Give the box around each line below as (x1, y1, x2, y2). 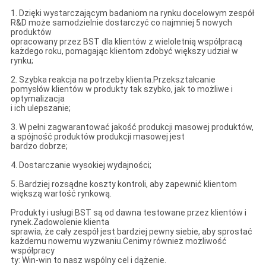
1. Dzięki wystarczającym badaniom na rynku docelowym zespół (10, 8, 254, 18)
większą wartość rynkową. (10, 188, 112, 198)
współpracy (10, 245, 55, 255)
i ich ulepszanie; (10, 103, 71, 113)
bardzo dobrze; (10, 141, 68, 151)
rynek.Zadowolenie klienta (10, 217, 109, 227)
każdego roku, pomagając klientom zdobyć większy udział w (10, 46, 238, 56)
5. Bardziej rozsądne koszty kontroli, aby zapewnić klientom (10, 179, 237, 189)
